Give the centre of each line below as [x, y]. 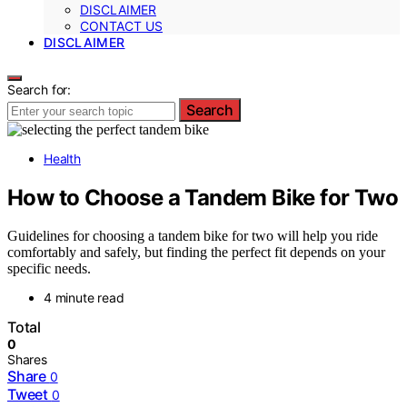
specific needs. [49, 269]
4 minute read [84, 298]
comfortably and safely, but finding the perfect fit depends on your [196, 253]
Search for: [40, 89]
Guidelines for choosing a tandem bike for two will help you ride [193, 236]
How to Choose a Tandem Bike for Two [203, 197]
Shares [27, 360]
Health [62, 158]
